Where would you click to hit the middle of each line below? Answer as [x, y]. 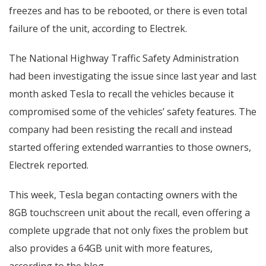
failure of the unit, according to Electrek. [98, 29]
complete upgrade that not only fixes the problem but [129, 231]
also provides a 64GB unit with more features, [111, 248]
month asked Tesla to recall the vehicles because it [121, 94]
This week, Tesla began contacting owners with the [123, 195]
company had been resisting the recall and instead [121, 130]
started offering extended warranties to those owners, [130, 148]
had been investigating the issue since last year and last [133, 76]
